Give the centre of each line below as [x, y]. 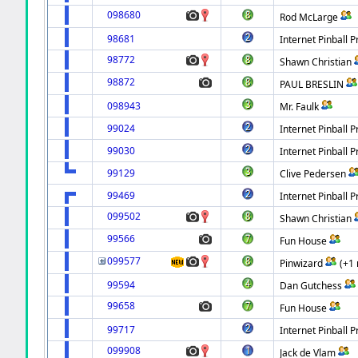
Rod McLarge [309, 17]
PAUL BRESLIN [312, 84]
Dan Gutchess [311, 285]
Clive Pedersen [313, 173]
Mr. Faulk [300, 106]
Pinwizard [302, 263]
